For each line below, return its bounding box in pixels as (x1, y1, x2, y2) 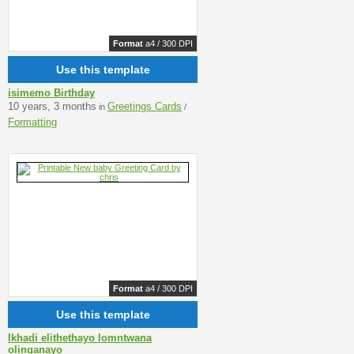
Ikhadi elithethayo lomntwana (8, 331, 152, 344)
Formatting (8, 115, 57, 128)
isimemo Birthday (8, 86, 95, 99)
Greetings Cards (107, 100, 182, 112)
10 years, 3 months (8, 100, 96, 112)
